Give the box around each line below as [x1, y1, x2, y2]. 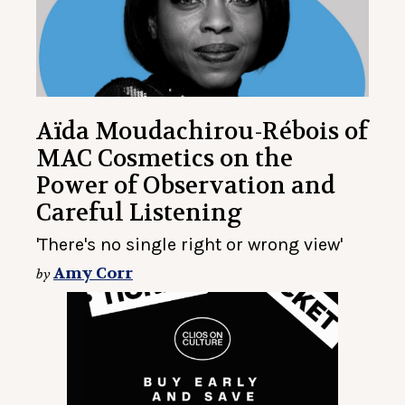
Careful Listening [36, 197, 242, 228]
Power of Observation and [36, 170, 335, 201]
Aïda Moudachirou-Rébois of [36, 116, 368, 146]
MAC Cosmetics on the [36, 143, 293, 174]
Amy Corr [53, 262, 133, 284]
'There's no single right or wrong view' [36, 233, 343, 255]
